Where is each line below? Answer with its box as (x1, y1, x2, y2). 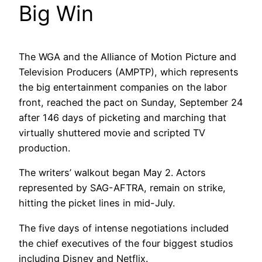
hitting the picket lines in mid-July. (19, 197, 175, 209)
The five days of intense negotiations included (19, 222, 229, 234)
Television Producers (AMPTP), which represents (19, 65, 239, 78)
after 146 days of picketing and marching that (19, 111, 226, 123)
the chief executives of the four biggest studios (19, 237, 233, 249)
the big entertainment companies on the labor (19, 81, 227, 93)
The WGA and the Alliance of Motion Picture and (19, 50, 236, 63)
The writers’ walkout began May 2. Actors (19, 167, 206, 179)
